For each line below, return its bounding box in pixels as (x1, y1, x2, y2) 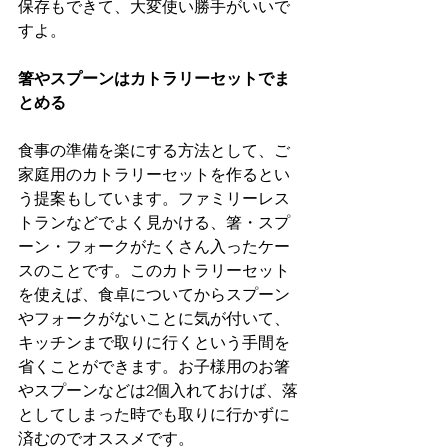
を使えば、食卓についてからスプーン (18, 285, 290, 305)
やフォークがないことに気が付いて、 (18, 309, 290, 329)
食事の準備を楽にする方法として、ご (18, 141, 290, 161)
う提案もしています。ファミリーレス (18, 189, 290, 209)
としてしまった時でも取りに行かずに (18, 405, 290, 425)
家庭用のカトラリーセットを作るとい (18, 165, 290, 185)
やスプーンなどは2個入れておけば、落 (18, 381, 298, 401)
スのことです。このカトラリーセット (18, 261, 290, 281)
